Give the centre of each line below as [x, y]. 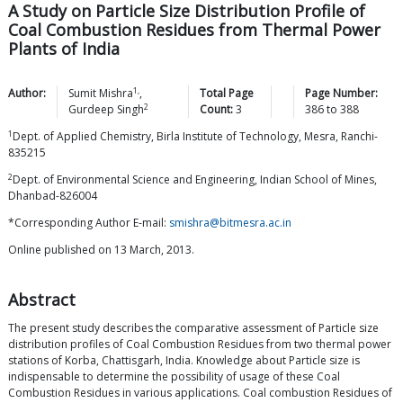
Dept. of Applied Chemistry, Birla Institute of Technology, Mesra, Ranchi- [195, 137]
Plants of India [64, 49]
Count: [216, 110]
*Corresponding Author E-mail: [89, 223]
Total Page [226, 94]
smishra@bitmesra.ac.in [230, 223]
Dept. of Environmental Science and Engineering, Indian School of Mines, [195, 180]
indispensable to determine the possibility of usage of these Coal [174, 377]
